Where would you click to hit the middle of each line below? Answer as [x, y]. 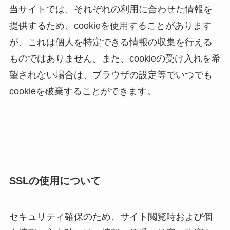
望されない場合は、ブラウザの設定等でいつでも [111, 75]
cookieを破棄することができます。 [82, 92]
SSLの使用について [55, 181]
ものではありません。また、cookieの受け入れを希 [115, 59]
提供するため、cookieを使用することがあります [110, 26]
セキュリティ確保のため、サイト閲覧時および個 [111, 216]
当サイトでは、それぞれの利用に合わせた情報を [111, 9]
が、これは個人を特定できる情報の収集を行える [111, 42]
